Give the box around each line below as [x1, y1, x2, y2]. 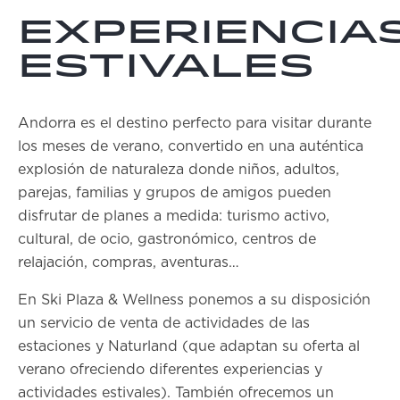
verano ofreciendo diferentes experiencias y [18, 362, 322, 377]
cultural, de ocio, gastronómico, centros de [18, 232, 316, 246]
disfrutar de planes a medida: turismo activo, [18, 209, 329, 223]
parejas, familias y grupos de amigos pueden [18, 186, 331, 200]
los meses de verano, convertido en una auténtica [18, 139, 363, 154]
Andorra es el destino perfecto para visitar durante [18, 116, 371, 130]
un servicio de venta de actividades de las [18, 316, 310, 330]
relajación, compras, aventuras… [18, 255, 239, 270]
